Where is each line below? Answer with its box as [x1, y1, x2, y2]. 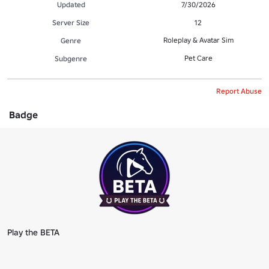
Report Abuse [216, 86, 262, 96]
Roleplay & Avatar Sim [163, 35, 234, 45]
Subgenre [55, 54, 87, 64]
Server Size [52, 18, 89, 28]
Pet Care [184, 53, 213, 63]
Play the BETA [7, 227, 59, 238]
